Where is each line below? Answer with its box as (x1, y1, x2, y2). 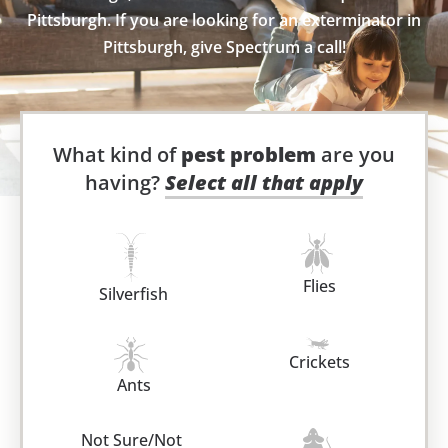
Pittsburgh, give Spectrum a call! (102, 36, 346, 59)
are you (316, 141, 395, 169)
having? (85, 169, 165, 197)
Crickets (289, 351, 350, 374)
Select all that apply (165, 169, 363, 197)
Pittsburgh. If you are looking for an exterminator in (27, 9, 421, 32)
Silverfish (99, 283, 168, 306)
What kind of (53, 141, 181, 169)
